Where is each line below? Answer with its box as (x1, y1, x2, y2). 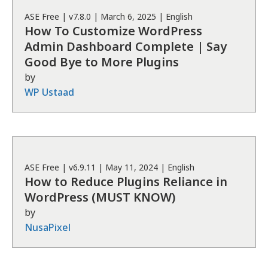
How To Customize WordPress (25, 23, 202, 39)
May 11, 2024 (105, 162, 158, 173)
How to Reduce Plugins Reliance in (25, 173, 227, 190)
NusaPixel (25, 221, 71, 234)
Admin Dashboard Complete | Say (25, 38, 227, 54)
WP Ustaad (25, 86, 74, 99)
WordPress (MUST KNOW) (25, 189, 175, 205)
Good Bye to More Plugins (25, 54, 179, 70)
